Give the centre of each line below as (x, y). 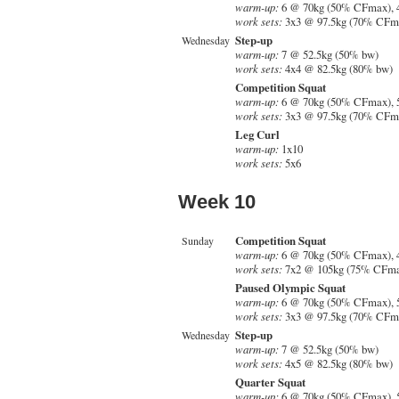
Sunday (198, 240)
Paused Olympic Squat (290, 287)
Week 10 (217, 201)
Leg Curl (257, 134)
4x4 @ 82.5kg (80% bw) (338, 68)
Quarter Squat (270, 382)
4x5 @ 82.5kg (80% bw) (338, 363)
